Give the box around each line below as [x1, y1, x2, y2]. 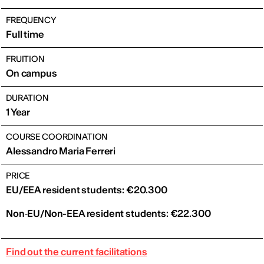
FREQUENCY [6, 15, 57, 25]
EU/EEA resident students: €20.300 [6, 184, 167, 196]
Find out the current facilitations [6, 246, 147, 258]
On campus [6, 67, 57, 79]
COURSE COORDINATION [6, 131, 108, 142]
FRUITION [6, 54, 45, 64]
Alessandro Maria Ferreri [6, 145, 116, 157]
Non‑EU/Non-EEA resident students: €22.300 [6, 207, 211, 219]
